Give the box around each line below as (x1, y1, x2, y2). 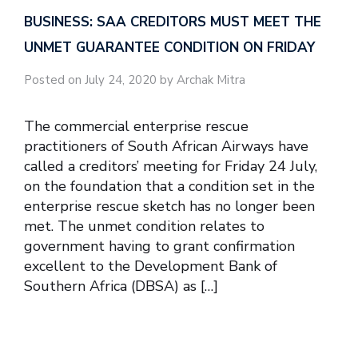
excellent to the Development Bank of (24, 256, 277, 276)
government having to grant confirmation (24, 236, 295, 256)
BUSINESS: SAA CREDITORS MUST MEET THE (24, 13, 321, 32)
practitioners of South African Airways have (24, 136, 308, 156)
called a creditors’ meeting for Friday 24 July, (24, 156, 317, 176)
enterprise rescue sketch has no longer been (24, 196, 315, 216)
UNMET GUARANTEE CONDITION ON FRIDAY (24, 38, 315, 58)
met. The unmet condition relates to (24, 216, 265, 236)
